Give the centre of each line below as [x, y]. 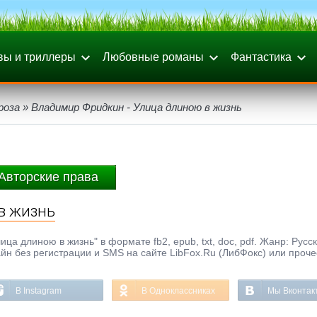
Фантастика [261, 57]
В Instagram [39, 291]
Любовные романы [153, 57]
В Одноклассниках [178, 291]
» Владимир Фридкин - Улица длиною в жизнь [131, 107]
